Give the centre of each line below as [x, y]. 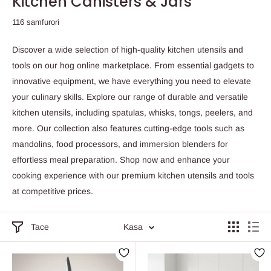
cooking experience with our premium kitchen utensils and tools [133, 175]
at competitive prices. [53, 191]
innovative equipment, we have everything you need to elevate [132, 81]
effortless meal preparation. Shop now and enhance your [121, 160]
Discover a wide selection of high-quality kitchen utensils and [128, 50]
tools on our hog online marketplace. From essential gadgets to [133, 65]
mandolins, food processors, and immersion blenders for [120, 144]
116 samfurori [36, 22]
